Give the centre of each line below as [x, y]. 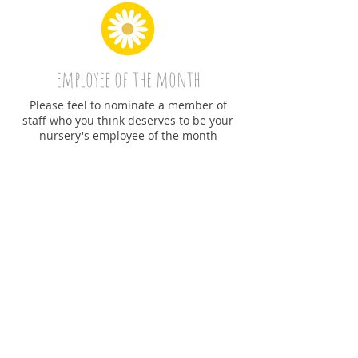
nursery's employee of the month [128, 135]
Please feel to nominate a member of [128, 105]
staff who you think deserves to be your [128, 120]
